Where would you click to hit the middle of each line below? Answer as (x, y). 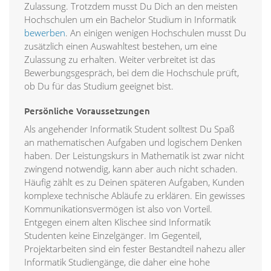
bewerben (45, 33)
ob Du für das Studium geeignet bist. (99, 86)
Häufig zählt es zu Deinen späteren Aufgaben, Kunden (134, 182)
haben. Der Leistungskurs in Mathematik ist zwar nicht (134, 156)
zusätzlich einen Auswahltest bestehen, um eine (121, 46)
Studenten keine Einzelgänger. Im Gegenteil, (113, 236)
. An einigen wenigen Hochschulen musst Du (156, 33)
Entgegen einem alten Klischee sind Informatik (117, 222)
